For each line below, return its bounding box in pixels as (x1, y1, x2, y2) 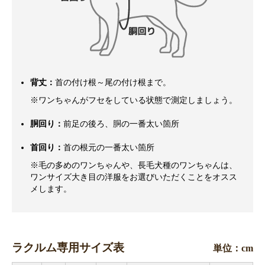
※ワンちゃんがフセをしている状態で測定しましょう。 (30, 95, 237, 105)
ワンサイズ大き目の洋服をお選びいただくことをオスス (30, 172, 237, 182)
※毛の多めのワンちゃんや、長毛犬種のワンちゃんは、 (30, 160, 237, 170)
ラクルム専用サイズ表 (12, 241, 124, 254)
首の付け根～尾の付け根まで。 (55, 77, 171, 88)
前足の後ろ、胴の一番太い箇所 (63, 119, 179, 129)
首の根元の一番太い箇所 (63, 143, 154, 153)
